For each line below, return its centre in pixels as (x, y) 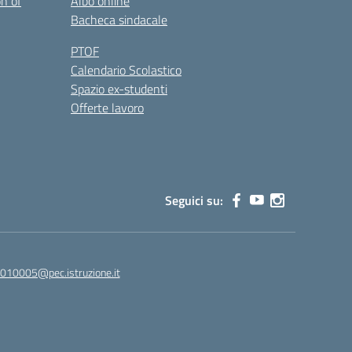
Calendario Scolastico (126, 70)
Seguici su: (194, 201)
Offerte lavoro (107, 108)
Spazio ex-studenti (119, 89)
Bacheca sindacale (119, 20)
